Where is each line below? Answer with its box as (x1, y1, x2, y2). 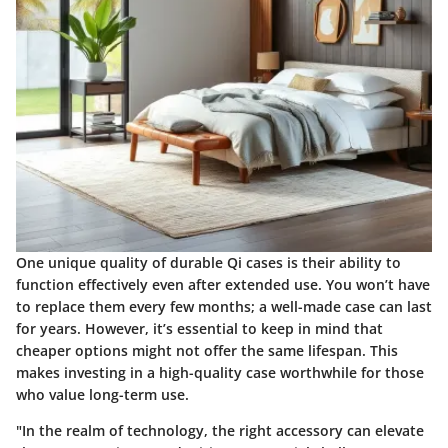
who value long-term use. (16, 384, 189, 404)
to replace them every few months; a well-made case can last (16, 296, 432, 316)
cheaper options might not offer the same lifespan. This (16, 340, 398, 360)
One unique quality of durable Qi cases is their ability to (16, 252, 401, 272)
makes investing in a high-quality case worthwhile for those (16, 362, 424, 382)
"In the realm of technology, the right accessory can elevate (16, 420, 424, 440)
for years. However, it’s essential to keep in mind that (16, 318, 383, 338)
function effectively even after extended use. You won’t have (16, 274, 430, 294)
